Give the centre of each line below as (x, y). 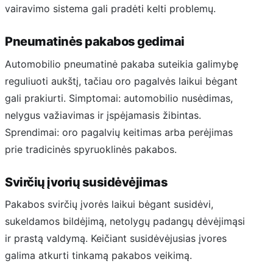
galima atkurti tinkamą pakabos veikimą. (98, 256)
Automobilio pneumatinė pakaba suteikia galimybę (122, 64)
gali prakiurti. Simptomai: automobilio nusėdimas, (119, 98)
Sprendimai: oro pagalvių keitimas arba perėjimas (119, 132)
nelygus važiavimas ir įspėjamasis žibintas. (103, 115)
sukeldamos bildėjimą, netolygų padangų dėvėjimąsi (125, 222)
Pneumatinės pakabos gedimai (95, 42)
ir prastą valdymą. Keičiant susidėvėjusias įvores (116, 239)
